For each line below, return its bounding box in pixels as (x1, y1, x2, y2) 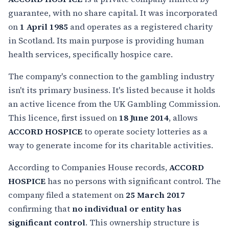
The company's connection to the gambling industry (8, 71, 214, 82)
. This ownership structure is (85, 217, 199, 228)
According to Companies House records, (8, 162, 169, 173)
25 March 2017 (126, 189, 185, 200)
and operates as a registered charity (68, 21, 213, 32)
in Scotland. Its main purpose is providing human (8, 35, 204, 46)
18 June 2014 (119, 112, 169, 123)
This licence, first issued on (8, 112, 119, 123)
